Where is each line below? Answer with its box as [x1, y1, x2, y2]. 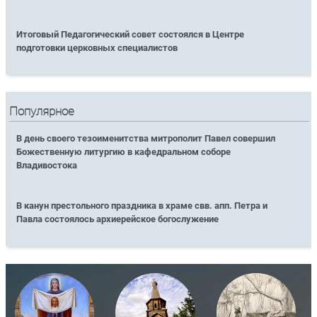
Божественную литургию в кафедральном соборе [16, 146, 231, 158]
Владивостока [16, 160, 78, 171]
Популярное [9, 105, 75, 119]
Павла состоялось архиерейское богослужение [16, 214, 219, 225]
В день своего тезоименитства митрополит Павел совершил [16, 133, 276, 144]
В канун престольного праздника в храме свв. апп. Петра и [16, 200, 268, 212]
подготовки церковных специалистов [16, 42, 178, 53]
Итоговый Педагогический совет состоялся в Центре [16, 28, 245, 40]
